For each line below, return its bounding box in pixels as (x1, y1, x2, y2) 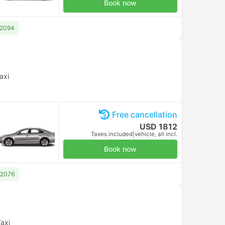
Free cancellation (112, 109, 177, 120)
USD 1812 (140, 122, 177, 132)
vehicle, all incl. (135, 131, 177, 138)
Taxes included (91, 131, 133, 138)
